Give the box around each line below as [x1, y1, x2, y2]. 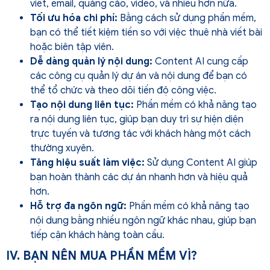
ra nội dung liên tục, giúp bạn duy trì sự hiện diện [30, 113, 243, 125]
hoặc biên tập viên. [30, 40, 114, 53]
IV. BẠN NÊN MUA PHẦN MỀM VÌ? [6, 248, 197, 263]
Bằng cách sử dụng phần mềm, [120, 11, 256, 24]
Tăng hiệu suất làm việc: [30, 156, 145, 169]
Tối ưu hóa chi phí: [30, 11, 120, 24]
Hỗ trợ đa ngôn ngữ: [30, 199, 127, 212]
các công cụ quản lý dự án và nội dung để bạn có [30, 69, 247, 82]
